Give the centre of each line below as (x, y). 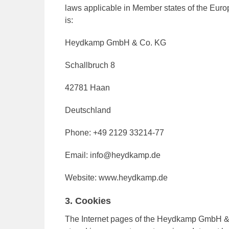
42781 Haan (87, 88)
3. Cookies (88, 201)
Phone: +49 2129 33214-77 (114, 133)
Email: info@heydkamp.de (113, 155)
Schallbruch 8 (90, 65)
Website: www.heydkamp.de (116, 178)
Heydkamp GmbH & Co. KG (116, 43)
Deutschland (88, 110)
